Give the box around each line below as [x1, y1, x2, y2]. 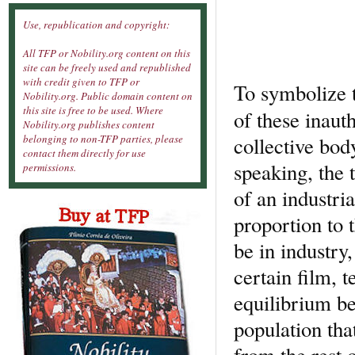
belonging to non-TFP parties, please [23, 132, 183, 147]
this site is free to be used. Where [23, 103, 163, 118]
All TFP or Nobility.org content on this [23, 46, 190, 61]
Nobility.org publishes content [23, 117, 155, 132]
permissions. [23, 160, 76, 175]
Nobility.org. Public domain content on [23, 89, 193, 104]
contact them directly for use [23, 146, 146, 161]
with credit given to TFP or [23, 74, 139, 90]
